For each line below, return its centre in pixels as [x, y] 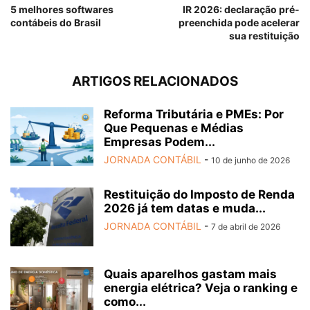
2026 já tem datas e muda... [185, 209]
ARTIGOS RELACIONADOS [155, 82]
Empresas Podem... [159, 142]
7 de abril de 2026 [246, 227]
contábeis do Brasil [56, 23]
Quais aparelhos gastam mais [190, 274]
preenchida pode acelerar [239, 23]
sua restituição [264, 36]
